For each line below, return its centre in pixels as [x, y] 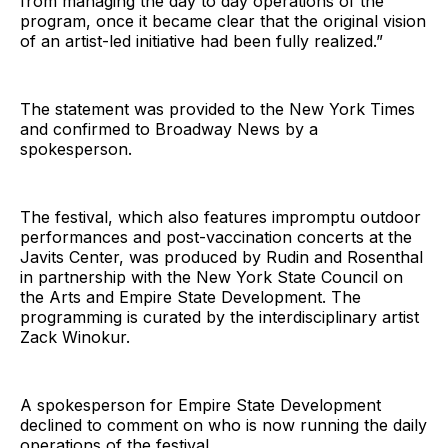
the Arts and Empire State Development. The [190, 296]
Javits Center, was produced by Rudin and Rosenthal [221, 256]
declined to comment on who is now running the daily [223, 424]
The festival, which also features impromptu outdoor [220, 216]
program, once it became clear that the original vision [223, 20]
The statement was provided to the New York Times [217, 108]
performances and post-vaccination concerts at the [216, 236]
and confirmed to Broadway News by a [169, 128]
